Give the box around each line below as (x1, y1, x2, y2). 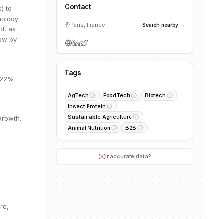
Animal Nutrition (68, 124, 110, 131)
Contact (65, 2, 91, 11)
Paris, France (70, 22, 105, 28)
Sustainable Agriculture (68, 113, 132, 120)
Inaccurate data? (105, 153, 151, 160)
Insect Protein (68, 103, 106, 109)
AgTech (68, 92, 88, 99)
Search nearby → (142, 22, 185, 28)
